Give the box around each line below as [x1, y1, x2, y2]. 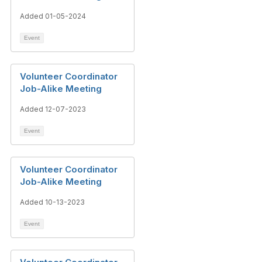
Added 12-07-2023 [20, 105, 86, 113]
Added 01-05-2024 [20, 12, 86, 20]
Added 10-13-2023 [20, 198, 85, 206]
